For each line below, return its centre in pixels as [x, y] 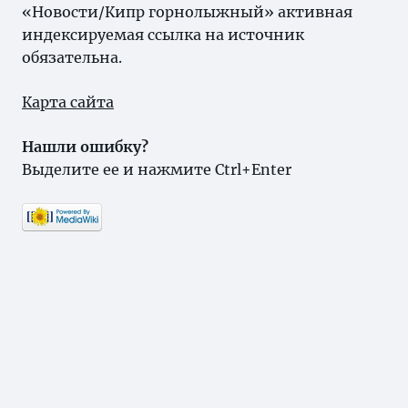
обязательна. [72, 57]
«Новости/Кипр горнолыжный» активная [187, 12]
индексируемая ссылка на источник [163, 35]
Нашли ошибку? [85, 147]
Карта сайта [68, 102]
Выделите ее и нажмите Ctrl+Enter [157, 169]
